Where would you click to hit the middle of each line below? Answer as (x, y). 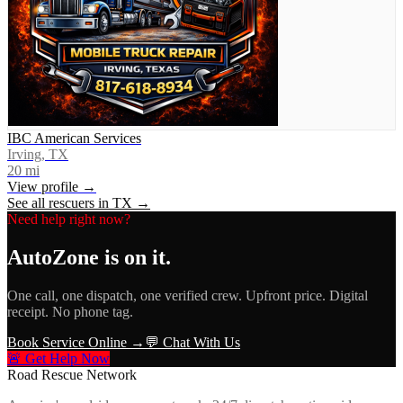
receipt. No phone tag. (70, 311)
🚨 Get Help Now (58, 358)
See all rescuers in (60, 202)
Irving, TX (38, 154)
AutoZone (53, 257)
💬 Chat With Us (193, 342)
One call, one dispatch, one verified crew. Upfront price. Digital (188, 295)
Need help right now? (69, 219)
